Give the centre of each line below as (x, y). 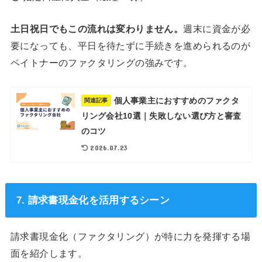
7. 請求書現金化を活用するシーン (93, 200)
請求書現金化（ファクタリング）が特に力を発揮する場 (130, 236)
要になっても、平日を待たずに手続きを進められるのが (130, 46)
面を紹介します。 (49, 253)
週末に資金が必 (217, 29)
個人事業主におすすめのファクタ (177, 100)
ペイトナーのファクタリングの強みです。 (101, 63)
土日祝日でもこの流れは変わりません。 (97, 29)
